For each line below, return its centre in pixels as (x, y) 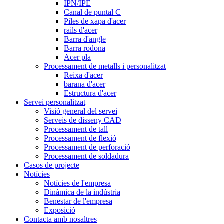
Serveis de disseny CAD (83, 120)
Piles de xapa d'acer (95, 21)
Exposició (60, 210)
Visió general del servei (81, 111)
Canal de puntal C (92, 12)
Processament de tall (76, 129)
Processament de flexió (80, 138)
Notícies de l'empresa (77, 183)
